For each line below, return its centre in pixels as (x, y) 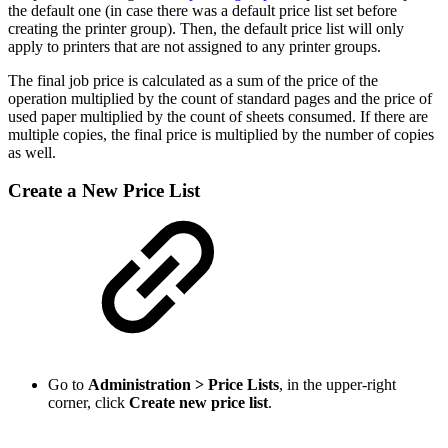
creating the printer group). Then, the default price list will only (206, 28)
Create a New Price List (104, 191)
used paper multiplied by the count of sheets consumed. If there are (218, 116)
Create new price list (198, 402)
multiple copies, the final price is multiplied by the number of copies (221, 134)
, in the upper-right (337, 384)
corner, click (88, 402)
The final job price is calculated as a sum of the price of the (193, 80)
